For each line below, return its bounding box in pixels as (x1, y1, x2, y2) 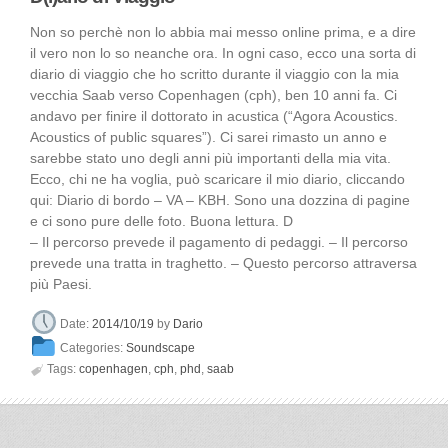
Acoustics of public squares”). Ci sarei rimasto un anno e (30, 129, 387, 145)
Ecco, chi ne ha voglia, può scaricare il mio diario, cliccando (30, 171, 405, 187)
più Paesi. (30, 276, 92, 292)
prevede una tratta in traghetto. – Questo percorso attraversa (30, 255, 417, 271)
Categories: (57, 342, 127, 355)
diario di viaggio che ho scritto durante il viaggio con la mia (30, 66, 399, 82)
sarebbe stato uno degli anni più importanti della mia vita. (30, 150, 391, 166)
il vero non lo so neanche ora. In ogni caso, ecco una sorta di (30, 45, 416, 61)
